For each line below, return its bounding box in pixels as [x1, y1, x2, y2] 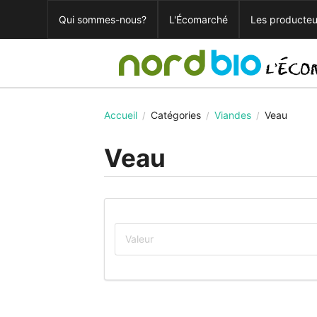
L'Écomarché [169, 13, 229, 25]
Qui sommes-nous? [59, 13, 147, 25]
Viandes [214, 109, 251, 121]
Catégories [151, 109, 201, 121]
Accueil [104, 109, 137, 121]
